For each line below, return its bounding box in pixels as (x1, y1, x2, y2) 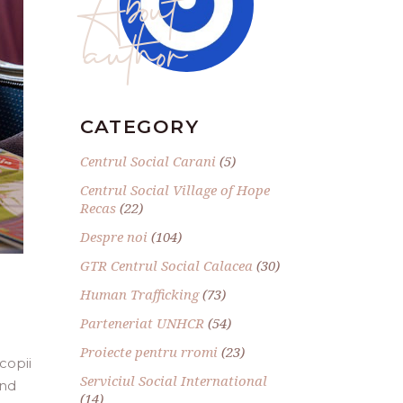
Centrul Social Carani (79, 151, 216, 170)
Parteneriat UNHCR (79, 313, 204, 332)
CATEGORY (79, 114, 200, 138)
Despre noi (79, 227, 148, 246)
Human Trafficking (79, 284, 199, 303)
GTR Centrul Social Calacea (79, 255, 253, 274)
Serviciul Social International (79, 371, 267, 390)
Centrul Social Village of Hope (79, 180, 270, 199)
